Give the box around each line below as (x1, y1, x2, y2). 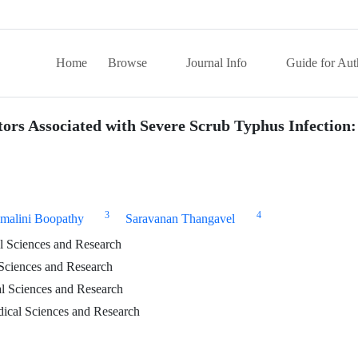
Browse (108, 55, 150, 70)
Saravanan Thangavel (125, 211, 236, 226)
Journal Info (186, 55, 250, 70)
